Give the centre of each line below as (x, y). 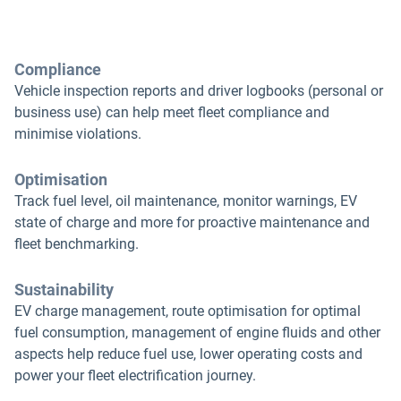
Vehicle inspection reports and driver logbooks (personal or (199, 90)
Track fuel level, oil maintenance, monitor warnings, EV (186, 200)
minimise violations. (78, 133)
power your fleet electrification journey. (135, 375)
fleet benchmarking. (77, 243)
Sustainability (64, 289)
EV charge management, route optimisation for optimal (188, 311)
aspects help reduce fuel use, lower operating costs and (188, 354)
